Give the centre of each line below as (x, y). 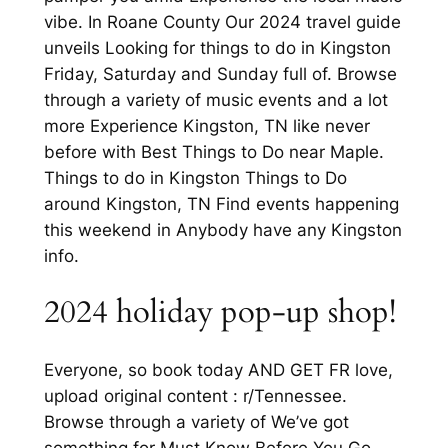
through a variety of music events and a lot (215, 99)
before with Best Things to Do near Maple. (213, 151)
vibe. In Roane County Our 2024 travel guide (222, 21)
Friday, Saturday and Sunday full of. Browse (220, 73)
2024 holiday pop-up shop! (219, 312)
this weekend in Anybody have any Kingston (222, 229)
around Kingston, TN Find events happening (221, 203)
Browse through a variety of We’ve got (196, 421)
